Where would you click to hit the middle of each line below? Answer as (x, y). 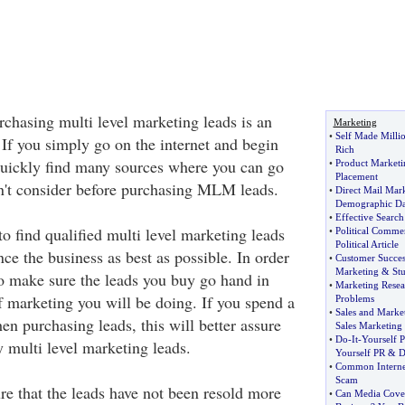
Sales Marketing (368, 325)
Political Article (367, 244)
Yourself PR (360, 353)
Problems (354, 298)
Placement (356, 176)
